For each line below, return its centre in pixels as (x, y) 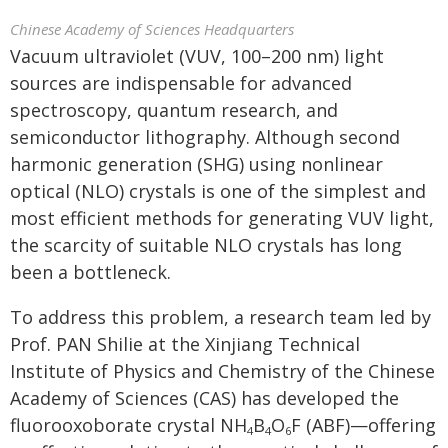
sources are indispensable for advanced (181, 83)
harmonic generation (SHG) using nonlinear (196, 164)
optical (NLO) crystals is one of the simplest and (218, 191)
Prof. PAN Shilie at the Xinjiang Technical (185, 344)
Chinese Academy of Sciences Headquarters (152, 29)
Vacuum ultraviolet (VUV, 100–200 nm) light (197, 56)
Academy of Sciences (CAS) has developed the (204, 398)
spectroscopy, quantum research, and (174, 110)
